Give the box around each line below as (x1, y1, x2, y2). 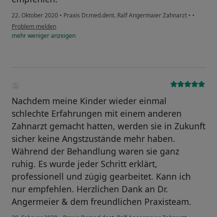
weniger (28, 31, 49, 40)
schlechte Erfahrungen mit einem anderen (12, 108, 182, 120)
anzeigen (49, 31, 76, 40)
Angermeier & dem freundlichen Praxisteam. (12, 196, 191, 208)
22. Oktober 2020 (12, 11, 58, 20)
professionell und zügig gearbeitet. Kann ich (12, 170, 191, 183)
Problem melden (12, 22, 56, 31)
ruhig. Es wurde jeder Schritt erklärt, (12, 158, 157, 170)
